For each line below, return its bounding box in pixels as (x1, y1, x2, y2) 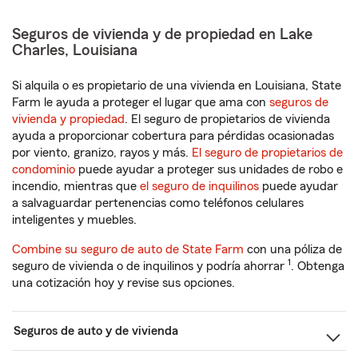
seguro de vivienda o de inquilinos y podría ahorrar (12, 260, 288, 272)
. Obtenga (291, 260, 344, 272)
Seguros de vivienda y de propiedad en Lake (12, 26, 312, 42)
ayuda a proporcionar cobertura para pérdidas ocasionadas (12, 129, 334, 142)
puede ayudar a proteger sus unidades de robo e (75, 163, 343, 176)
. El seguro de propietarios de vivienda (125, 113, 330, 125)
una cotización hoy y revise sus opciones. (12, 276, 235, 289)
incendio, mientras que (12, 180, 140, 193)
